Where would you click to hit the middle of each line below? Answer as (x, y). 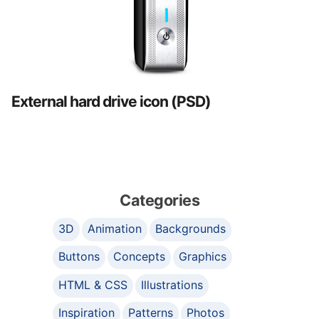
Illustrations (172, 284)
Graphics (203, 257)
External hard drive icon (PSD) (111, 101)
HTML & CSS (93, 284)
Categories (159, 200)
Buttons (79, 257)
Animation (115, 228)
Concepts (140, 257)
